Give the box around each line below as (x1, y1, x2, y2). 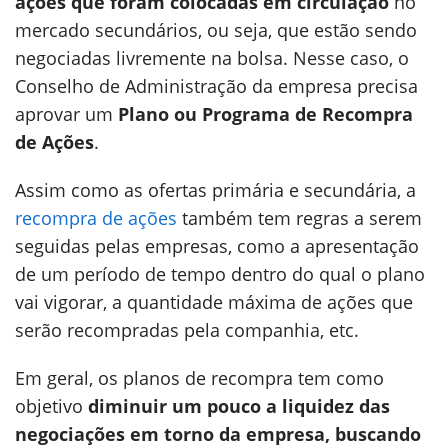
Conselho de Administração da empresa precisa (15, 74, 418, 98)
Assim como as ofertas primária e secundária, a (15, 178, 416, 202)
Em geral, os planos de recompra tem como (15, 366, 384, 390)
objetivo (15, 394, 88, 418)
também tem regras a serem (177, 206, 422, 230)
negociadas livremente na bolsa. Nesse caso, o (15, 46, 409, 70)
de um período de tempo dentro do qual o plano (15, 262, 425, 286)
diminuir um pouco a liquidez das (88, 394, 390, 418)
